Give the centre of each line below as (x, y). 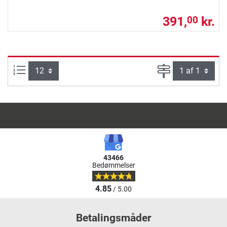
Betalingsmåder (113, 218)
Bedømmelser (113, 165)
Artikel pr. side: (52, 69)
